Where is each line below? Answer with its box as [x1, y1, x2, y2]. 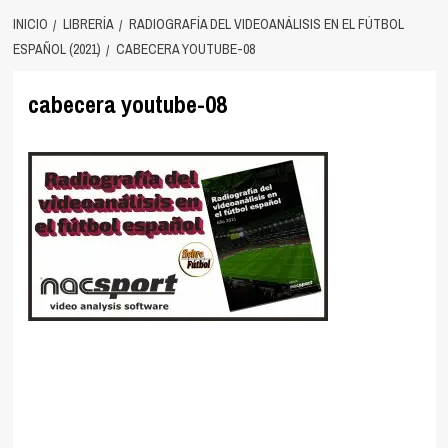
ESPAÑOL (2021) [12, 40, 101, 58]
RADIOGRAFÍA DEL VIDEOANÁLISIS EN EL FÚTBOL [128, 15, 404, 33]
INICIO [12, 15, 48, 33]
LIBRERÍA [62, 15, 114, 33]
